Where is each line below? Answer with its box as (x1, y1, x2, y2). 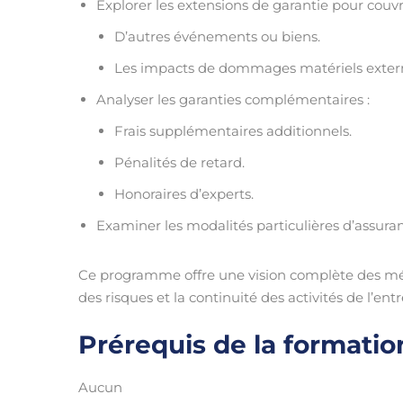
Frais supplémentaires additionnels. (114, 122, 352, 139)
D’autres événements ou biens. (114, 28, 320, 45)
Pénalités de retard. (114, 154, 245, 171)
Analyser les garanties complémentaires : (96, 91, 370, 108)
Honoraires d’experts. (114, 185, 254, 202)
